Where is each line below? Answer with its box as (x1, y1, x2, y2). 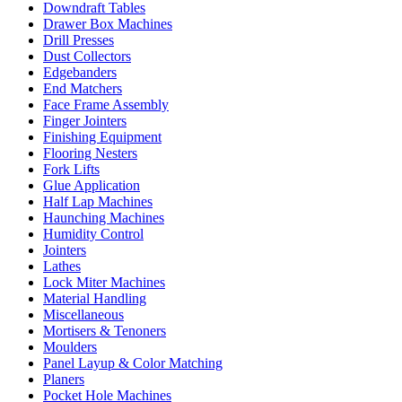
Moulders (43, 339, 97, 355)
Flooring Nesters (43, 145, 137, 162)
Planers (43, 371, 84, 388)
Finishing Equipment (43, 129, 162, 145)
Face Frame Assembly (43, 97, 169, 113)
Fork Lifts (43, 162, 100, 178)
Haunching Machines (43, 210, 164, 226)
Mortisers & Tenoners (43, 323, 166, 339)
